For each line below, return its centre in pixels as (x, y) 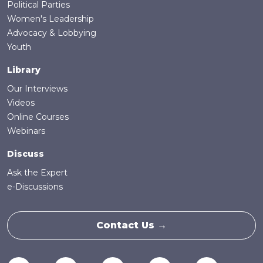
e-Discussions (35, 187)
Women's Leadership (50, 19)
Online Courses (38, 117)
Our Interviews (37, 89)
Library (24, 70)
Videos (21, 103)
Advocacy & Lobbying (52, 33)
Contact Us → (131, 225)
